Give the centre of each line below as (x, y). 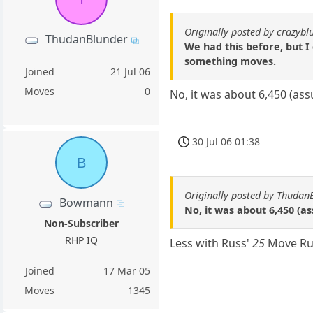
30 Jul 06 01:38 (226, 141)
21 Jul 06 (131, 71)
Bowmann (87, 203)
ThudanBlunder (86, 39)
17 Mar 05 (127, 271)
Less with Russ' (211, 243)
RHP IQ (81, 240)
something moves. (231, 61)
